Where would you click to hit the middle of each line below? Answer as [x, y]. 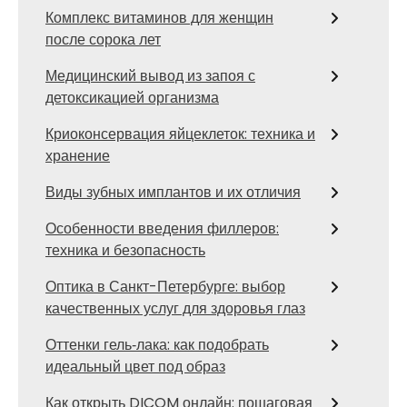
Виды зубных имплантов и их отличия [173, 192]
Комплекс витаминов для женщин [159, 18]
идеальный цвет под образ [135, 367]
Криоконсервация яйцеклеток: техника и [180, 134]
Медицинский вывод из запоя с [150, 76]
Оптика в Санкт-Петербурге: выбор [165, 287]
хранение [78, 156]
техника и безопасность [125, 250]
